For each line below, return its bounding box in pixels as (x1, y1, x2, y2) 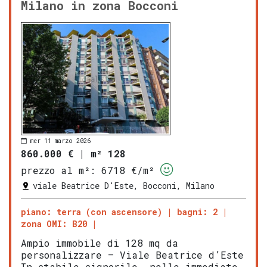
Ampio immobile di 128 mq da (21, 237, 178, 250)
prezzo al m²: (21, 164, 95, 177)
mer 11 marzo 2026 (30, 136, 91, 145)
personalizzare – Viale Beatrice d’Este (21, 249, 244, 262)
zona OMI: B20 (21, 218, 87, 230)
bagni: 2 (177, 206, 218, 218)
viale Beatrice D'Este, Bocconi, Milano (33, 180, 215, 192)
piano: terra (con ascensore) (21, 206, 162, 218)
